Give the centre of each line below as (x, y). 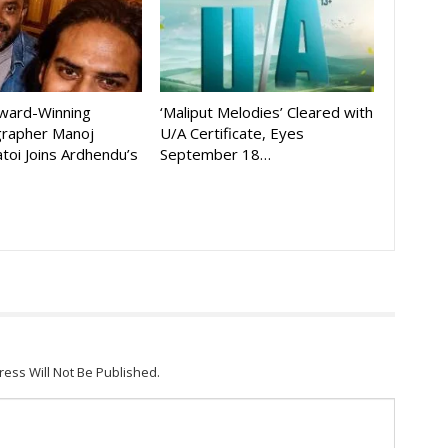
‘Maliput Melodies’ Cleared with (266, 112)
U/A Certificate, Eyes (231, 133)
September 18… (215, 154)
